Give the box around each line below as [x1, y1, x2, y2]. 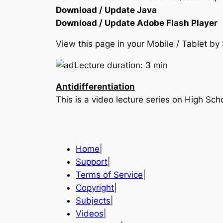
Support [76, 156, 108, 167]
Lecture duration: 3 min [74, 60, 168, 71]
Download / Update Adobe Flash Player [56, 17, 218, 28]
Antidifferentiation [56, 82, 135, 92]
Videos [76, 208, 104, 219]
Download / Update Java [56, 4, 157, 15]
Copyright [76, 182, 114, 193]
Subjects [76, 195, 111, 206]
